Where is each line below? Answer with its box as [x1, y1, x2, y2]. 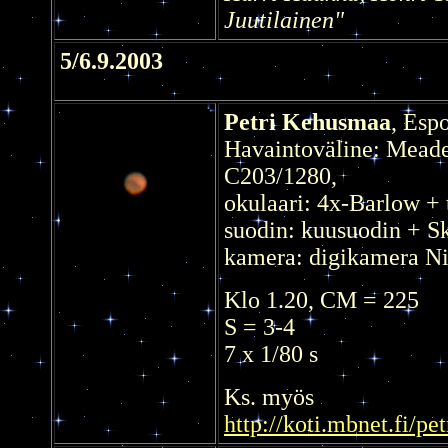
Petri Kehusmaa [224, 108, 391, 135]
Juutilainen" [224, 6, 344, 33]
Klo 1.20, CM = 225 [224, 286, 419, 313]
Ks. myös [224, 383, 314, 410]
